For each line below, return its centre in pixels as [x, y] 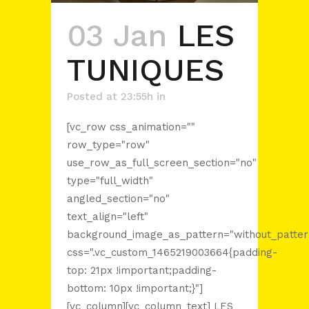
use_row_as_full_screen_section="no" [162, 163]
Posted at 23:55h [110, 97]
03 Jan [117, 36]
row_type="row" [108, 145]
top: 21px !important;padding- [142, 270]
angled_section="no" [118, 199]
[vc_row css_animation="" [131, 127]
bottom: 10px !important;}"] [135, 288]
